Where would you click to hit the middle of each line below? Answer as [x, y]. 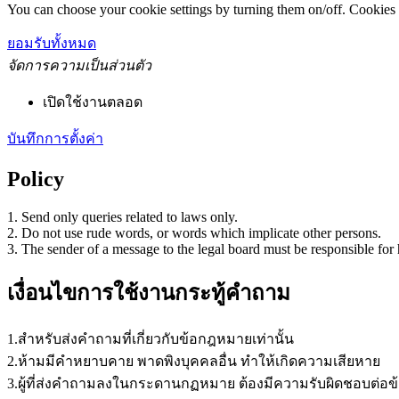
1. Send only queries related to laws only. [122, 217]
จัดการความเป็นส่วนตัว [79, 66]
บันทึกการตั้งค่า [55, 139]
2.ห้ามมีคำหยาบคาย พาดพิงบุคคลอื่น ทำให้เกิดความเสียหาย [194, 362]
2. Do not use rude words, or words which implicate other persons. [194, 233]
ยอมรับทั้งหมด [52, 44]
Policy [36, 179]
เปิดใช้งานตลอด [93, 102]
